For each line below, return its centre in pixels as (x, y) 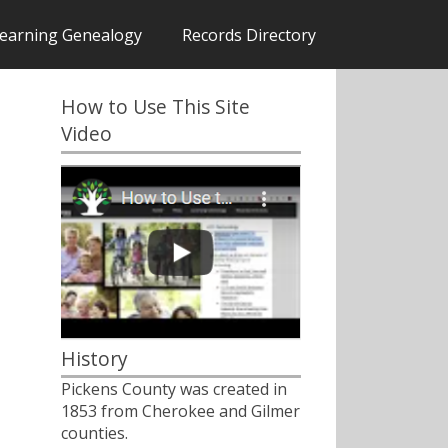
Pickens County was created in (174, 389)
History (94, 358)
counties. (94, 433)
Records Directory (249, 34)
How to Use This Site (155, 107)
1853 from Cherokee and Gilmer (180, 411)
